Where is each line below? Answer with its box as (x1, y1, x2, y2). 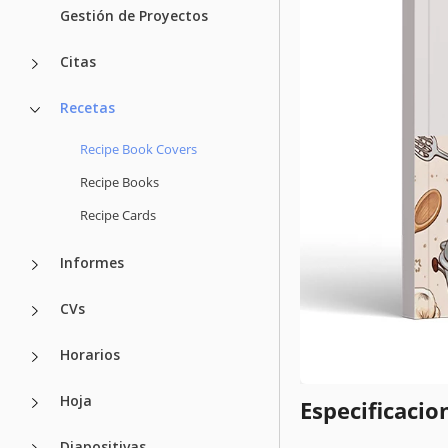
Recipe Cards (80, 205, 156, 224)
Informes (60, 252, 124, 272)
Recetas (60, 97, 115, 117)
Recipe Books (80, 172, 159, 191)
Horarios (60, 344, 120, 364)
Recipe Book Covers (80, 139, 197, 158)
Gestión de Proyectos (60, 5, 208, 25)
